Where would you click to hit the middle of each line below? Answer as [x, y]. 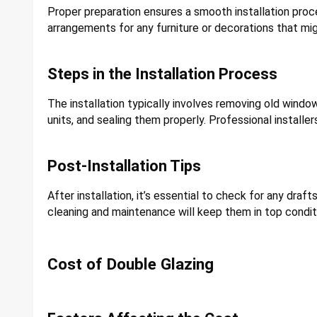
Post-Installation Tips [124, 166]
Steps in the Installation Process [162, 74]
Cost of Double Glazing [131, 265]
